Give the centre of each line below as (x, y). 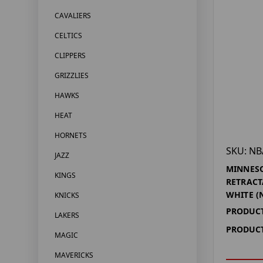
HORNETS (70, 136)
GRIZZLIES (71, 76)
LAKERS (67, 215)
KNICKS (67, 195)
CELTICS (68, 36)
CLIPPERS (70, 56)
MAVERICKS (74, 255)
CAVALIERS (73, 16)
